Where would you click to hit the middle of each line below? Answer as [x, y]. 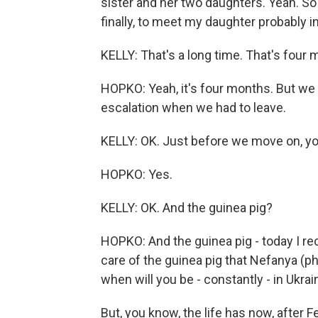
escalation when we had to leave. [193, 108]
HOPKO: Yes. [137, 174]
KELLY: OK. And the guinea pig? [187, 208]
